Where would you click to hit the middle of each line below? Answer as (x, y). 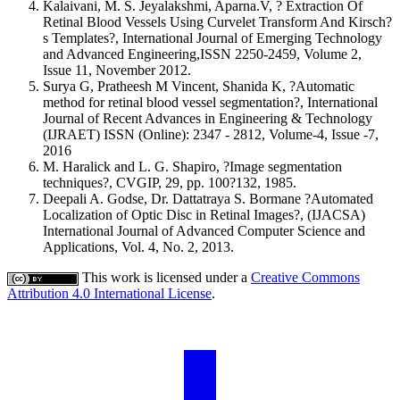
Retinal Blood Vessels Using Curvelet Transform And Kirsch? (217, 22)
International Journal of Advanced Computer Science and (204, 231)
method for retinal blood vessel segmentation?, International (210, 103)
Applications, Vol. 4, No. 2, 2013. (138, 247)
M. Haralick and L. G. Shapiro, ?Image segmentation (192, 167)
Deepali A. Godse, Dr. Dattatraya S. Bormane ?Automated (208, 199)
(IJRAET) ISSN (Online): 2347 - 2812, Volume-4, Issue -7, (211, 135)
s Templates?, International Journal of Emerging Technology (212, 38)
